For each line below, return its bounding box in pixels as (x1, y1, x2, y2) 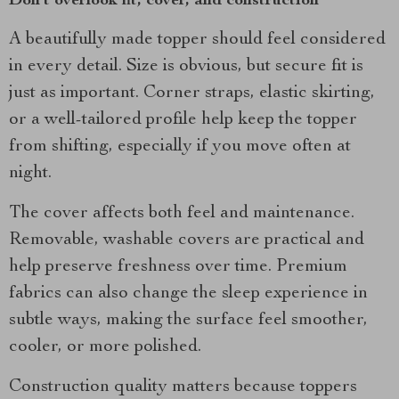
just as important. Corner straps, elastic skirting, (9, 85, 375, 102)
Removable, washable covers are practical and (9, 232, 364, 249)
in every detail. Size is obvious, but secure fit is (9, 58, 363, 76)
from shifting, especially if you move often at (9, 138, 351, 156)
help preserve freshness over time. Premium (9, 258, 347, 276)
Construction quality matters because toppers (9, 379, 357, 396)
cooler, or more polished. (9, 338, 201, 356)
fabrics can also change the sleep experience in (9, 285, 368, 303)
